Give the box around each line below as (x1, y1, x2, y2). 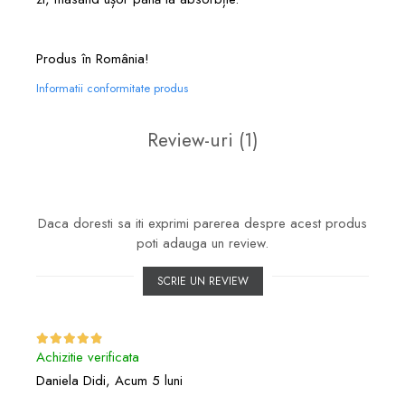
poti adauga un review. (137, 232, 268, 253)
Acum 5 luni (115, 370, 183, 391)
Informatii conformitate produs (36, 79, 188, 97)
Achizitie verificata (36, 346, 139, 367)
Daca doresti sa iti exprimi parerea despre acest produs (38, 212, 367, 233)
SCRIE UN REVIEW (156, 272, 249, 289)
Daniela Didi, (36, 370, 115, 391)
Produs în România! (36, 48, 149, 69)
